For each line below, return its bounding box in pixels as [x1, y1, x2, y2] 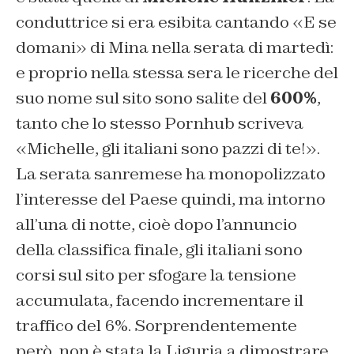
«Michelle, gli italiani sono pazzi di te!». [16, 138, 320, 160]
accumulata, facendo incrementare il [16, 290, 303, 311]
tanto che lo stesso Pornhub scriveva [16, 113, 303, 134]
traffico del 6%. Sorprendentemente [16, 315, 297, 337]
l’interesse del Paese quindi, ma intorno [16, 189, 326, 210]
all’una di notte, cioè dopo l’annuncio [16, 214, 297, 235]
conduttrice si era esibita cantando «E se [16, 12, 337, 33]
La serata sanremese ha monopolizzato [16, 164, 326, 185]
